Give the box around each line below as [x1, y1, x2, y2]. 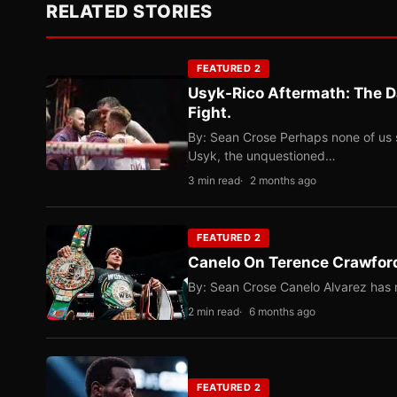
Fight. [188, 104, 231, 121]
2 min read [188, 305, 239, 318]
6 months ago [249, 305, 315, 318]
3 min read [188, 174, 240, 187]
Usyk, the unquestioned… [188, 148, 336, 163]
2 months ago [250, 174, 316, 187]
